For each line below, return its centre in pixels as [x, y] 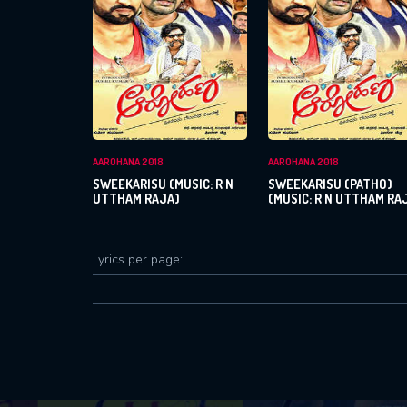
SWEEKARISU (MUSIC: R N [163, 184]
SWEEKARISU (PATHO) [330, 184]
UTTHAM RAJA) [136, 199]
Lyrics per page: [138, 259]
